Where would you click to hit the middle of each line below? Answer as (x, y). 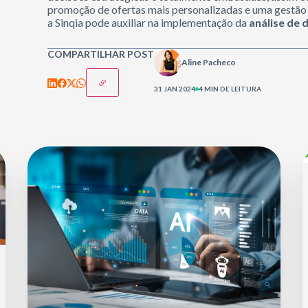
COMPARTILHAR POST (101, 54)
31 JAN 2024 (175, 89)
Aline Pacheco (209, 62)
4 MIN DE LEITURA (230, 89)
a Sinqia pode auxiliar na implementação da (148, 22)
